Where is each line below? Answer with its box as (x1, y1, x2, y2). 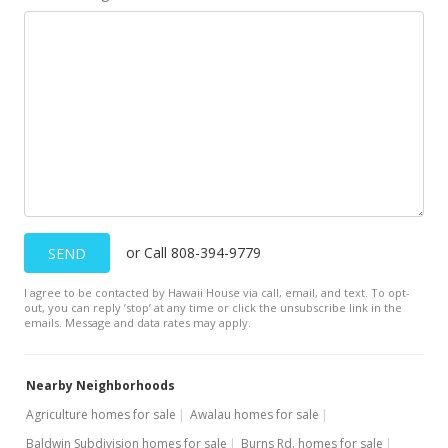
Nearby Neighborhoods (26, 377, 175, 394)
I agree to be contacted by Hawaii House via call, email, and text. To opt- (24, 285, 410, 300)
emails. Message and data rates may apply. (24, 315, 251, 330)
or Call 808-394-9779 (126, 243, 261, 262)
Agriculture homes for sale (26, 406, 176, 423)
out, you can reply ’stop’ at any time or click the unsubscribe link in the (24, 300, 402, 315)
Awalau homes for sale (190, 406, 319, 423)
